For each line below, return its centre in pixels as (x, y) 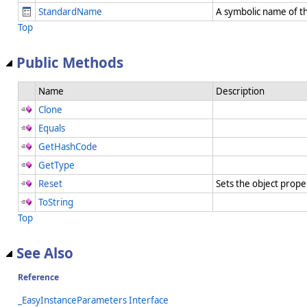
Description (240, 91)
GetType (57, 165)
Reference (38, 277)
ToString (56, 202)
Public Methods (70, 63)
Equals (52, 128)
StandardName (70, 12)
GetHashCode (68, 146)
